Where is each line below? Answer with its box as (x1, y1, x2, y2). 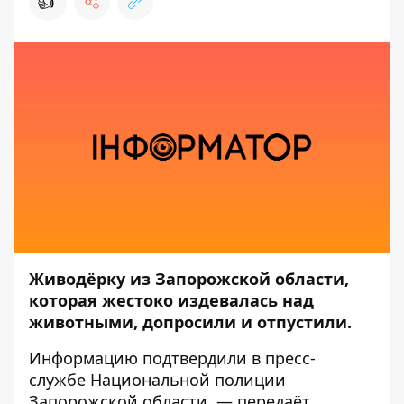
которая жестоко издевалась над (29, 289, 314, 311)
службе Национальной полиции (29, 369, 286, 390)
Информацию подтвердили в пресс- (29, 347, 316, 369)
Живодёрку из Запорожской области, (29, 268, 349, 289)
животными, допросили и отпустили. (29, 311, 352, 333)
